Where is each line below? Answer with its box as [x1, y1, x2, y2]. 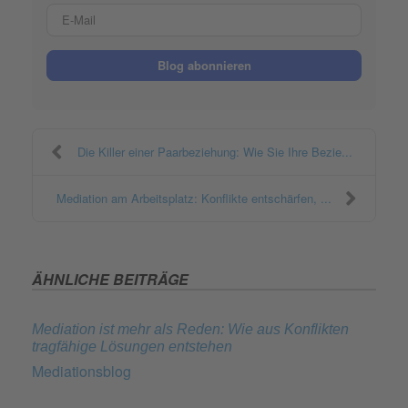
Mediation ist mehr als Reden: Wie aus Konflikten [32, 321, 349, 337]
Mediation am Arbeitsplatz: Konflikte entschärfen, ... [56, 189, 331, 207]
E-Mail [203, 2, 245, 24]
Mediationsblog [32, 360, 131, 382]
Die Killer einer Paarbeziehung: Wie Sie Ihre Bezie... [76, 142, 352, 160]
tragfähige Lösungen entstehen [32, 338, 232, 354]
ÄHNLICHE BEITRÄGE [32, 268, 189, 290]
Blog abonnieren [157, 56, 251, 74]
